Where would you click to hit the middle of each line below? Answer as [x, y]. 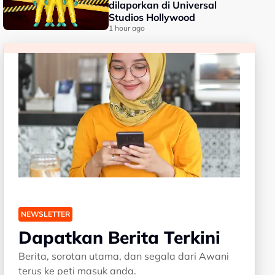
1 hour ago [127, 28]
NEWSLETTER [46, 214]
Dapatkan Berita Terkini [120, 237]
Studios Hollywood [152, 17]
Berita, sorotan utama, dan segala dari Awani [124, 256]
